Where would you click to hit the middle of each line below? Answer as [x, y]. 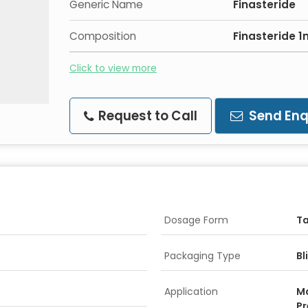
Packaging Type [202, 255]
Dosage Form [196, 220]
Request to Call [146, 115]
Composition [103, 36]
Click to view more [113, 68]
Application [191, 291]
